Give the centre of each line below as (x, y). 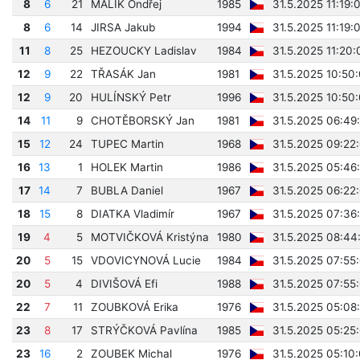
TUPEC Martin (127, 144)
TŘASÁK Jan (123, 74)
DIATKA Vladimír (132, 214)
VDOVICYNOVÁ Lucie (145, 260)
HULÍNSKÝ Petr (131, 97)
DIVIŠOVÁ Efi (124, 284)
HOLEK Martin (127, 167)
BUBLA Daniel (127, 190)
